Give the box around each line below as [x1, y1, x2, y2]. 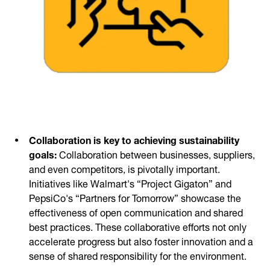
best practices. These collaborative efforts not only [29, 216, 246, 235]
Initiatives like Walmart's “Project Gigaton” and [29, 173, 231, 192]
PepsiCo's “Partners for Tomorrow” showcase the [29, 187, 241, 206]
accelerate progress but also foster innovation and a [29, 231, 253, 250]
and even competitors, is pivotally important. [29, 159, 220, 177]
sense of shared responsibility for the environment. [29, 245, 246, 264]
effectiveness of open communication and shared [29, 202, 243, 221]
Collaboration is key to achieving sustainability [29, 130, 239, 148]
